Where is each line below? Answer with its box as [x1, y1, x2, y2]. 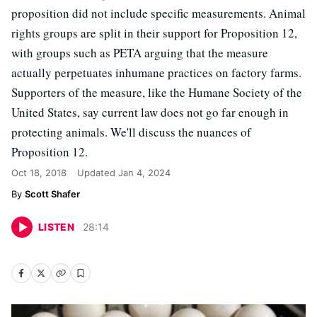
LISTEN [38, 221, 75, 233]
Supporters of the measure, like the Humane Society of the [11, 84, 302, 100]
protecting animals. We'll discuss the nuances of [11, 124, 251, 140]
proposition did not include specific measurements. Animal [11, 5, 306, 21]
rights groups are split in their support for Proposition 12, [11, 25, 297, 41]
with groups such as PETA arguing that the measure [11, 45, 268, 61]
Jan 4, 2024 [118, 167, 171, 178]
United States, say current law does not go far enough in [11, 104, 289, 120]
